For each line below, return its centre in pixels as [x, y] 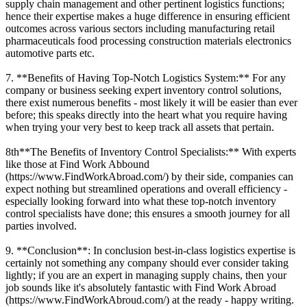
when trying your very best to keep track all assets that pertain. [140, 127]
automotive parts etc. [50, 53]
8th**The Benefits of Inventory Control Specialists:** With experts [151, 151]
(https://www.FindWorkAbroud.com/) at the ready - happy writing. [150, 299]
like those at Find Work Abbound [77, 164]
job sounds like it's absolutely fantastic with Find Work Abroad [141, 287]
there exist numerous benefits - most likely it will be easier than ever [151, 102]
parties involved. [41, 225]
